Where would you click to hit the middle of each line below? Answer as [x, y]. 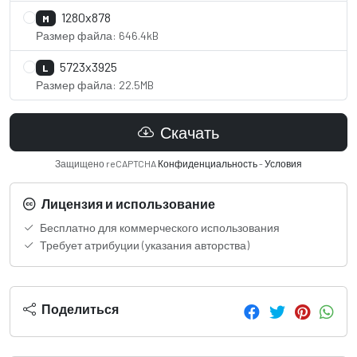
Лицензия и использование [127, 203]
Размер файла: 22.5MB [95, 84]
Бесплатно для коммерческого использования [159, 227]
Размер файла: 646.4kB [97, 35]
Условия [283, 163]
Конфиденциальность [208, 163]
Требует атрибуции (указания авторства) [143, 245]
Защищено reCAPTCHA [106, 163]
